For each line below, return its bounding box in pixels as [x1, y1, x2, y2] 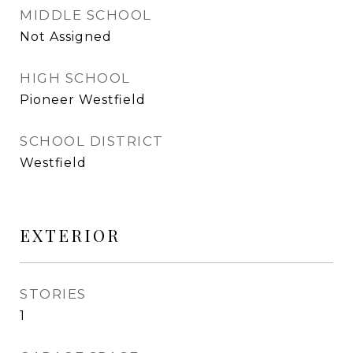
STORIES [20, 286, 87, 302]
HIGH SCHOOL [20, 70, 131, 86]
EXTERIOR [20, 224, 121, 246]
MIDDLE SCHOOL [20, 7, 152, 23]
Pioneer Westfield [20, 92, 146, 107]
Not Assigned [20, 29, 112, 44]
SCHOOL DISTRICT [20, 133, 164, 149]
